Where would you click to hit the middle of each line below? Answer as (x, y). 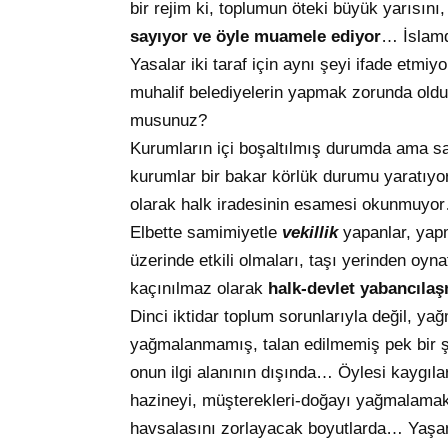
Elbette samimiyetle (206, 233)
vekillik (312, 233)
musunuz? (168, 121)
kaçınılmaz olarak (199, 289)
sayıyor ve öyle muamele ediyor (255, 37)
